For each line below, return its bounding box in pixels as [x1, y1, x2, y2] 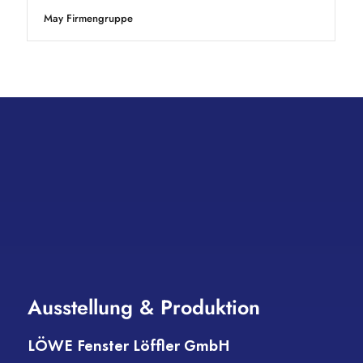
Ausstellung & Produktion [27, 293, 260, 322]
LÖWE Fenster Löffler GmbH [27, 335, 230, 357]
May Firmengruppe [43, 10, 133, 26]
